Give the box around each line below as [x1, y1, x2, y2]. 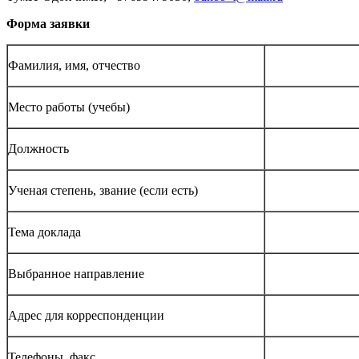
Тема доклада [8, 224, 81, 239]
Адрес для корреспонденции [8, 308, 164, 322]
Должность [8, 141, 69, 155]
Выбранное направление [8, 266, 144, 280]
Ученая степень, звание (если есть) [8, 183, 198, 197]
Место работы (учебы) [8, 99, 130, 114]
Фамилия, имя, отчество [8, 58, 140, 72]
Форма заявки [6, 16, 90, 30]
